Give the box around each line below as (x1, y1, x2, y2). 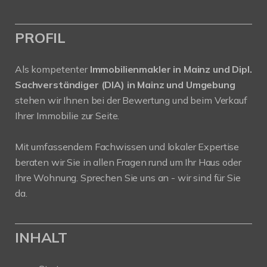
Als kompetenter (15, 63, 90, 76)
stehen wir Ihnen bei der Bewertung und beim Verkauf (15, 94, 247, 107)
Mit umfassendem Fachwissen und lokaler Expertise (15, 141, 240, 153)
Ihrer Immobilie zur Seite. (15, 110, 120, 122)
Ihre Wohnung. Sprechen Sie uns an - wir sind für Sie (15, 172, 241, 184)
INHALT (15, 228, 68, 247)
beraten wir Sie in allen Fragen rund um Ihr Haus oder (15, 156, 241, 169)
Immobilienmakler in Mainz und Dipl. (89, 63, 252, 76)
